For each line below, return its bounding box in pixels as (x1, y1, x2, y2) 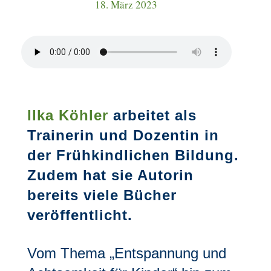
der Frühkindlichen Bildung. (27, 147, 239, 163)
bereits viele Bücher (27, 187, 177, 203)
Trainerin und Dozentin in (27, 127, 219, 143)
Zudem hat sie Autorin (27, 167, 194, 183)
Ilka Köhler (27, 107, 108, 123)
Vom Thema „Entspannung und (27, 245, 226, 261)
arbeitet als (108, 107, 197, 123)
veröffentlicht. (27, 207, 132, 223)
